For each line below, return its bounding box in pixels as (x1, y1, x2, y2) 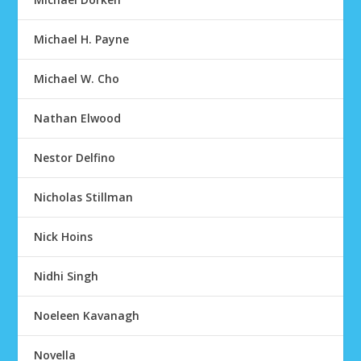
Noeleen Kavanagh (34, 308, 140, 323)
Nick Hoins (34, 229, 93, 244)
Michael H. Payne (34, 31, 130, 47)
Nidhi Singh (34, 268, 99, 284)
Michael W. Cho (34, 71, 120, 86)
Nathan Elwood (34, 110, 122, 126)
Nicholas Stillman (34, 189, 134, 205)
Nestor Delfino (34, 150, 116, 165)
